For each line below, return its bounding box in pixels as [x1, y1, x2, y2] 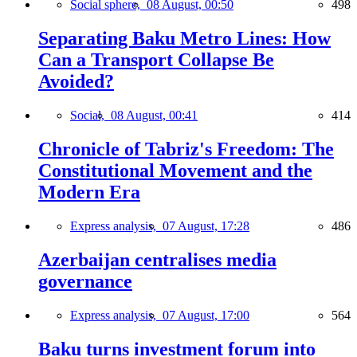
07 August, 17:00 [163, 308, 249, 322]
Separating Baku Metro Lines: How [38, 28, 331, 49]
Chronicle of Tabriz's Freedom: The [38, 139, 334, 160]
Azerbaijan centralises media [38, 249, 277, 270]
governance [38, 270, 132, 292]
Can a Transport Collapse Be [38, 49, 274, 71]
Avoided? [38, 71, 114, 92]
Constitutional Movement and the [38, 160, 312, 182]
